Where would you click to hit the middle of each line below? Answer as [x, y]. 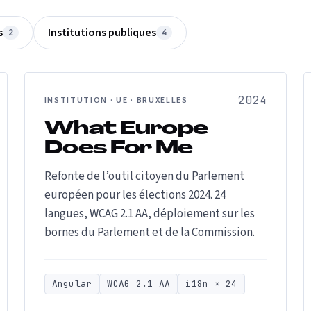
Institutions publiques [102, 33]
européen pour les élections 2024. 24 [135, 195]
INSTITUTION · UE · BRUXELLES [116, 100]
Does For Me [118, 149]
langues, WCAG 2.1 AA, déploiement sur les [149, 214]
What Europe [126, 129]
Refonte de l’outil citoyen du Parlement [144, 176]
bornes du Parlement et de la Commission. [149, 233]
